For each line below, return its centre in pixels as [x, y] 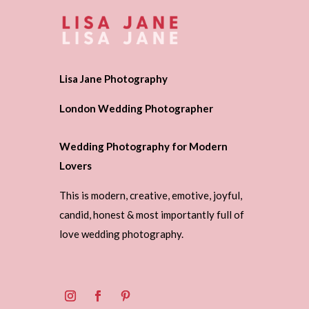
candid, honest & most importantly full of [151, 215]
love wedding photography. [121, 234]
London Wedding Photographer [136, 109]
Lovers [75, 166]
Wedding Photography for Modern [143, 147]
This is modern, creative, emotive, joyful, [150, 196]
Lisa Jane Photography [113, 79]
